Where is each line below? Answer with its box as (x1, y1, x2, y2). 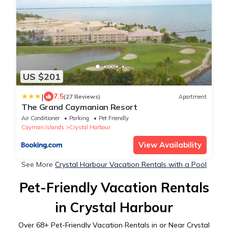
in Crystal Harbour (55, 199, 173, 216)
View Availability (138, 140, 202, 150)
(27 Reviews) (64, 93, 100, 100)
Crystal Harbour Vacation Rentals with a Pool (55, 160, 207, 169)
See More (21, 160, 55, 169)
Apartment (179, 93, 207, 100)
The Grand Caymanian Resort (21, 102, 137, 112)
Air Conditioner (21, 115, 60, 122)
